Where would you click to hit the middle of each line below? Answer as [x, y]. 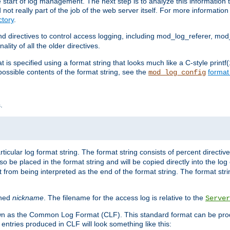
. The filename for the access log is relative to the [124, 198]
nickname [28, 198]
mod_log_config [177, 73]
